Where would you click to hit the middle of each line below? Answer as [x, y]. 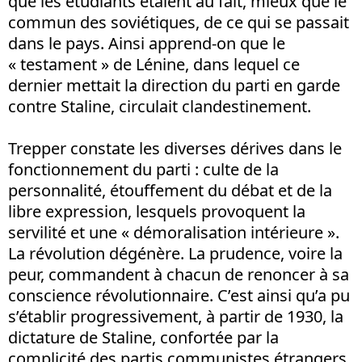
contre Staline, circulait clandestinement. [160, 106]
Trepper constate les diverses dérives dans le [175, 148]
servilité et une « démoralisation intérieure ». [174, 232]
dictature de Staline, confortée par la [143, 337]
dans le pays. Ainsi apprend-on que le [147, 43]
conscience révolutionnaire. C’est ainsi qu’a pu [179, 295]
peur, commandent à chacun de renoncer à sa [179, 274]
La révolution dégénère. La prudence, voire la [175, 253]
